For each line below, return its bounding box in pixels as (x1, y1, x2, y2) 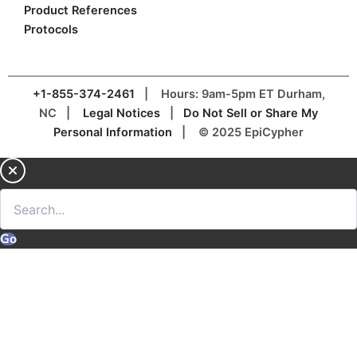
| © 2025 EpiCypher (172, 125, 304, 139)
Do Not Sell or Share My (183, 106, 318, 120)
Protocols (24, 22, 78, 37)
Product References (24, 3, 137, 18)
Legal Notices (83, 106, 160, 120)
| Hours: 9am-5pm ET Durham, (134, 87, 325, 101)
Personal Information (53, 125, 172, 139)
